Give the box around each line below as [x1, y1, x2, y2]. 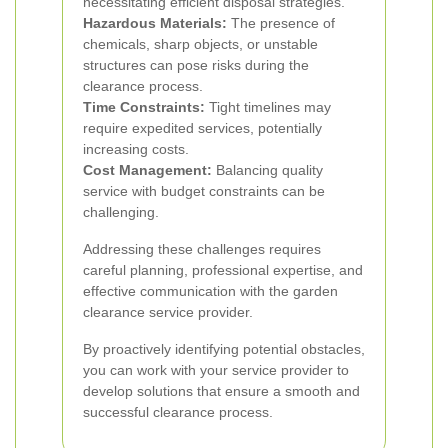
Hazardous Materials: [83, 15, 227, 31]
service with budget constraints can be [83, 183, 325, 199]
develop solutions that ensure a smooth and [83, 383, 360, 399]
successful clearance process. [83, 404, 273, 420]
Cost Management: [83, 162, 212, 178]
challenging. [83, 204, 159, 220]
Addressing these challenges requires [83, 241, 321, 257]
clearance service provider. [83, 304, 253, 320]
